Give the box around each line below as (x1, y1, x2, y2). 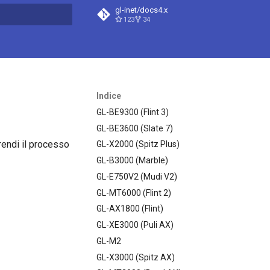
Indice (96, 91, 121, 101)
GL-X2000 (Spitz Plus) (96, 139, 180, 149)
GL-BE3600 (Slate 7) (96, 123, 173, 133)
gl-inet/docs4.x (115, 5, 168, 14)
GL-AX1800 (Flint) (96, 204, 163, 214)
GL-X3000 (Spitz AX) (96, 252, 175, 262)
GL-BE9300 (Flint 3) (96, 107, 169, 117)
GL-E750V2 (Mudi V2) (96, 171, 177, 181)
